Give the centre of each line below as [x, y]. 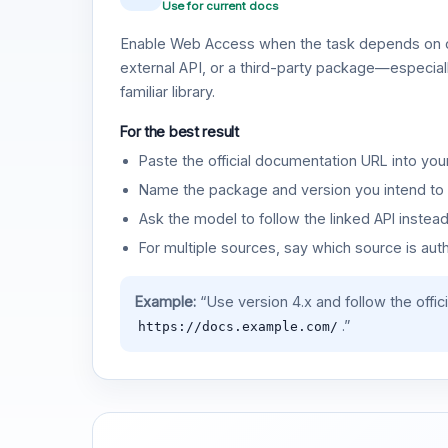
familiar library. [168, 92]
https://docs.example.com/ [237, 326]
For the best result [179, 132]
